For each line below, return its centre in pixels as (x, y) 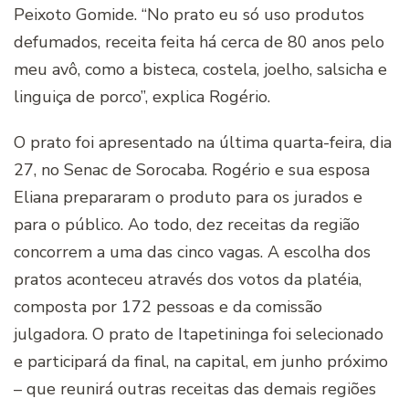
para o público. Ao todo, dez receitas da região (187, 225)
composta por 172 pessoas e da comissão (168, 307)
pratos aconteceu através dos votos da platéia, (188, 280)
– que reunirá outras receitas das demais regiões (195, 389)
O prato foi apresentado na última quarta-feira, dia (203, 143)
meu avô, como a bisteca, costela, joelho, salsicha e (200, 70)
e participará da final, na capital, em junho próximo (201, 362)
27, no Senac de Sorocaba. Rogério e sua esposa (192, 170)
